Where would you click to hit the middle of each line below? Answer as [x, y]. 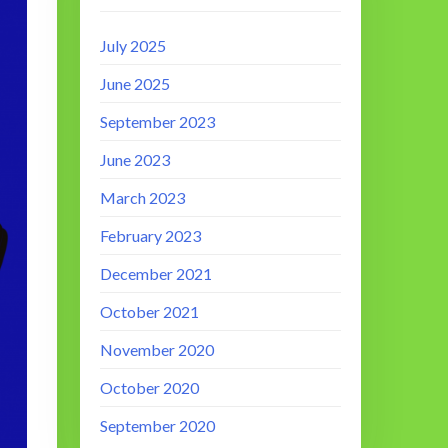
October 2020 [150, 388]
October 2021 [150, 312]
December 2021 [156, 274]
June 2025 [135, 84]
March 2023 [143, 198]
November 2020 [157, 350]
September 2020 [158, 426]
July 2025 [133, 46]
